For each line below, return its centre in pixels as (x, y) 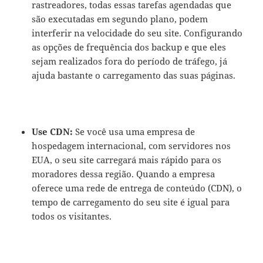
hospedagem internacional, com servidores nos (131, 146)
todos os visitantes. (72, 216)
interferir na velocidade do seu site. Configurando (137, 33)
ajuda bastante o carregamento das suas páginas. (134, 75)
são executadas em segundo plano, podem (120, 19)
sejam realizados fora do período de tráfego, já (130, 61)
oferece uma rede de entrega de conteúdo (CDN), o (137, 188)
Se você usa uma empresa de (135, 131)
